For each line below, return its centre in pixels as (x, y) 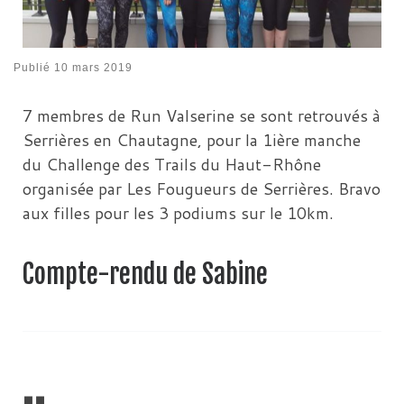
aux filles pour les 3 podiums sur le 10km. (178, 212)
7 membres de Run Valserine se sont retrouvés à (202, 115)
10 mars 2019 (93, 67)
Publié (34, 67)
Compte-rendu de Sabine (145, 274)
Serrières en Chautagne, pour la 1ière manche (192, 139)
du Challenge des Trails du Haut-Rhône (172, 164)
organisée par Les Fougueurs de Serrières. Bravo (202, 188)
